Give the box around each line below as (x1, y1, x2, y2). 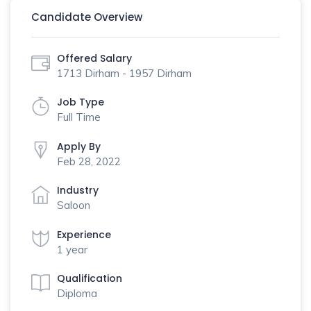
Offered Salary (57, 51, 132, 65)
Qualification (57, 271, 122, 285)
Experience (57, 227, 111, 242)
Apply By (57, 139, 101, 153)
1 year (57, 242, 87, 256)
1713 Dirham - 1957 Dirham (57, 66, 192, 80)
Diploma (57, 287, 97, 300)
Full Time (57, 110, 101, 124)
